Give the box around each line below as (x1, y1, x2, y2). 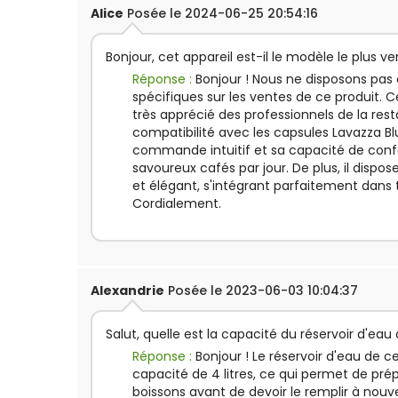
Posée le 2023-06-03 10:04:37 (164, 282, 358, 299)
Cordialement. (132, 195, 221, 212)
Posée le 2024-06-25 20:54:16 (123, 4, 318, 22)
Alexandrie (91, 282, 164, 299)
